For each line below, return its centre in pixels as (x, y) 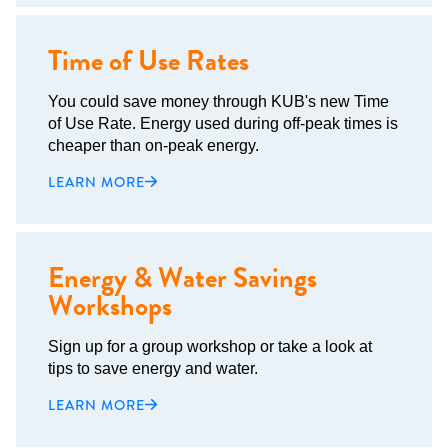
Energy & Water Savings (182, 278)
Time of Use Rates (148, 61)
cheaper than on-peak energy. (153, 145)
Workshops (110, 306)
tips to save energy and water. (153, 368)
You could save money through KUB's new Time (218, 101)
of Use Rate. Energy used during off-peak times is (223, 123)
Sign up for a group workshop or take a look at (210, 346)
